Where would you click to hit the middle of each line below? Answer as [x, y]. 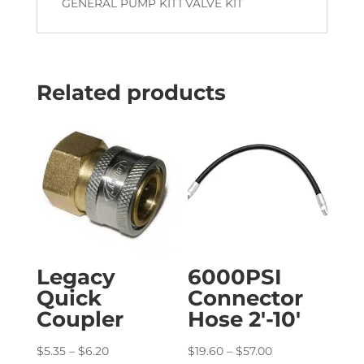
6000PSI [235, 277]
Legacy [76, 277]
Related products [131, 93]
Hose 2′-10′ [245, 320]
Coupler [80, 320]
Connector [246, 299]
